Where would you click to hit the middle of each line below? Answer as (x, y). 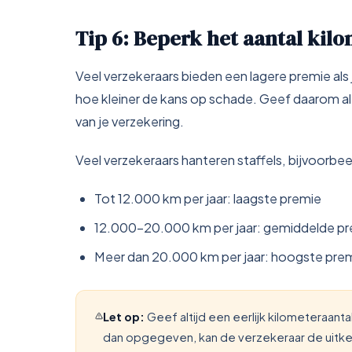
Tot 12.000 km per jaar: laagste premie (208, 198)
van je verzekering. (130, 121)
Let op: (124, 317)
